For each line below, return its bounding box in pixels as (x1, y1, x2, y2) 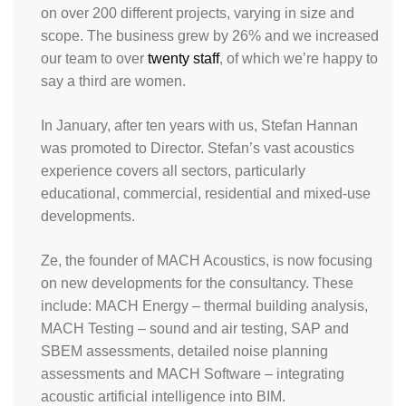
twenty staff (148, 50, 219, 66)
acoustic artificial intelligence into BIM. (41, 388, 285, 404)
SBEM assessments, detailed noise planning (41, 343, 328, 359)
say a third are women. (41, 72, 186, 89)
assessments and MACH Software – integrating (41, 365, 344, 382)
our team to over (41, 50, 148, 66)
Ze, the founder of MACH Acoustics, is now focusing (41, 252, 372, 268)
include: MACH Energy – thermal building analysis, (41, 297, 368, 314)
